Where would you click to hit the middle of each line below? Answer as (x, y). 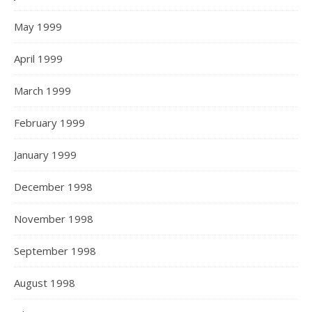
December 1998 (53, 187)
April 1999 (38, 58)
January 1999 (45, 155)
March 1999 (42, 91)
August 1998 (45, 283)
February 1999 (49, 123)
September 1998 (55, 251)
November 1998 (54, 219)
